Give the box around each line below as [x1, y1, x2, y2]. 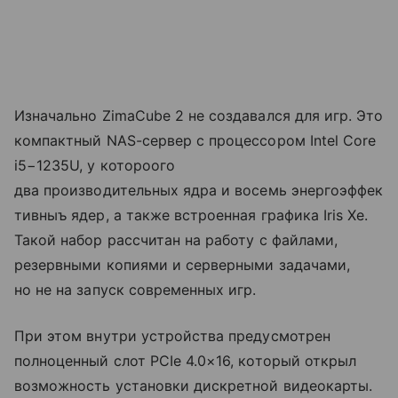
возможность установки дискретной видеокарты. [14, 376, 373, 394]
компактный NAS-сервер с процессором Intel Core [14, 131, 377, 149]
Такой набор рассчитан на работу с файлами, [14, 230, 338, 249]
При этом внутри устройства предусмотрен [14, 326, 330, 345]
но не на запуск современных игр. [14, 280, 257, 298]
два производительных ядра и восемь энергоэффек [14, 180, 384, 199]
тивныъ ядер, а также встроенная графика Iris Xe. [14, 205, 369, 224]
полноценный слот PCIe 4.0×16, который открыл [14, 351, 357, 370]
